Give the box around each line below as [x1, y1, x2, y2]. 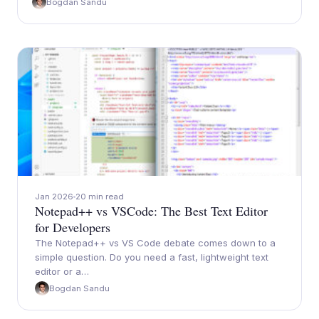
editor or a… [35, 266, 89, 277]
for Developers [35, 219, 110, 236]
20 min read [75, 192, 124, 202]
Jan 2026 [35, 192, 73, 202]
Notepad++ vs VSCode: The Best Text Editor [35, 202, 268, 219]
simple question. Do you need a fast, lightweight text [35, 251, 268, 263]
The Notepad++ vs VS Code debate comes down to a [35, 237, 276, 249]
